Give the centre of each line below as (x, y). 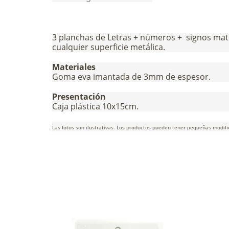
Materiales (74, 67)
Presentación (79, 96)
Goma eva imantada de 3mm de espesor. (131, 76)
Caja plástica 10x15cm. (95, 106)
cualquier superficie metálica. (109, 47)
